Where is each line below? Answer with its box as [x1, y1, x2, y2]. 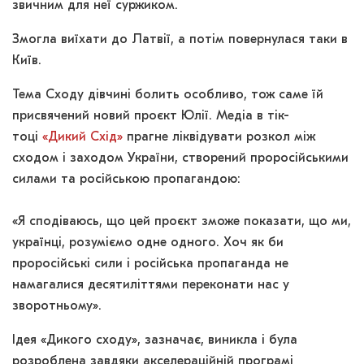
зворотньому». [12, 300, 106, 314]
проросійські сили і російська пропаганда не [12, 258, 288, 271]
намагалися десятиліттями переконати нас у [12, 279, 289, 292]
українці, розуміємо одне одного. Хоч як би [12, 236, 284, 250]
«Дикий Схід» [42, 131, 123, 145]
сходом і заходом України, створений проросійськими [12, 152, 349, 166]
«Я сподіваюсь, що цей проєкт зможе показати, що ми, [12, 215, 351, 229]
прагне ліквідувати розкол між [123, 131, 315, 145]
